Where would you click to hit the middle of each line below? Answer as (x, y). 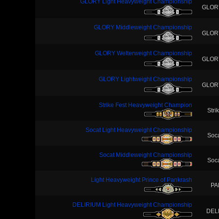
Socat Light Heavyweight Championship (139, 130)
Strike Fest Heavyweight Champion (145, 105)
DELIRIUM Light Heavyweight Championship (132, 205)
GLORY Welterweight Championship (143, 53)
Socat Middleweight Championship (146, 155)
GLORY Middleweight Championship (143, 27)
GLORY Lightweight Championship (145, 79)
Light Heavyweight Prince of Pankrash (142, 180)
